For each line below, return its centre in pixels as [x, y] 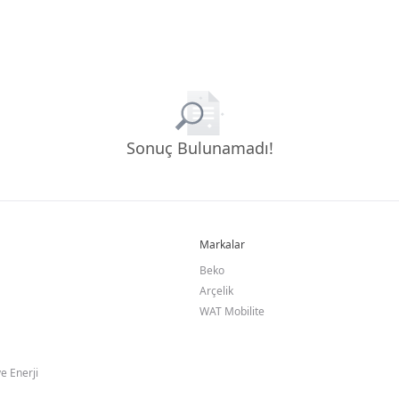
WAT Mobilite [232, 311]
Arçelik [216, 291]
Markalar [222, 244]
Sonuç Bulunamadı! [199, 148]
